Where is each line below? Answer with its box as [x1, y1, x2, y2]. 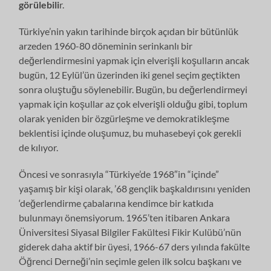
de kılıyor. [19, 141, 59, 153]
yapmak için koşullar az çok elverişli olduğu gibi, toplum [19, 97, 248, 109]
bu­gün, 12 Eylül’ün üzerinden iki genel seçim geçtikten [19, 68, 241, 80]
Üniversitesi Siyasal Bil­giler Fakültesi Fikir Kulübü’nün [19, 226, 242, 238]
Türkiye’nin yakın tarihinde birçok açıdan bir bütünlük [19, 25, 239, 37]
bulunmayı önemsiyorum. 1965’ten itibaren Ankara [19, 211, 230, 223]
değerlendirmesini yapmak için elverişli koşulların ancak [19, 54, 250, 66]
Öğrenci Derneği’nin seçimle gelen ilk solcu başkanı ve [19, 255, 242, 267]
